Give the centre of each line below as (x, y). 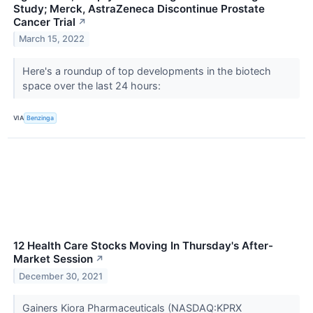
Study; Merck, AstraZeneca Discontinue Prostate (139, 8)
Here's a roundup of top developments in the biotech (146, 71)
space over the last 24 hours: (93, 85)
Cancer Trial (44, 22)
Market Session (53, 259)
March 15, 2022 (52, 39)
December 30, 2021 (61, 276)
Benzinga (41, 118)
